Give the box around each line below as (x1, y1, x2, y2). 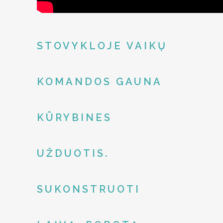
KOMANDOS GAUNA (37, 75, 162, 88)
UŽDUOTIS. (37, 147, 109, 159)
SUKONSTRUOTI (37, 183, 140, 195)
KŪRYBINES (37, 111, 112, 123)
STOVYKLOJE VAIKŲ (37, 39, 167, 52)
